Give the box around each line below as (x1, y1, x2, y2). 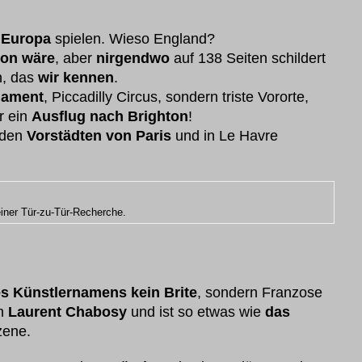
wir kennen (38, 69, 114, 86)
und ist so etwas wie (127, 304, 265, 320)
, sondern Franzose (197, 284, 322, 301)
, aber (55, 50, 96, 66)
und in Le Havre (171, 128, 278, 144)
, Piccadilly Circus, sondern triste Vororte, (44, 89, 309, 105)
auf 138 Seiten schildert (170, 50, 326, 66)
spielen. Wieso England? (51, 31, 215, 47)
